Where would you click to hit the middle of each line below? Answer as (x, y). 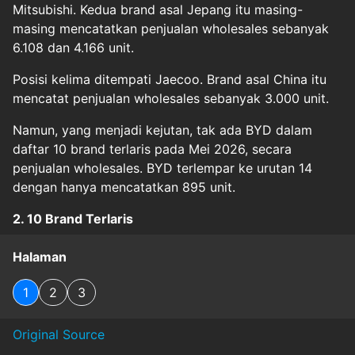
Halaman (40, 257)
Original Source (59, 334)
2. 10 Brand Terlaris (73, 219)
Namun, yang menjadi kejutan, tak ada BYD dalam (162, 130)
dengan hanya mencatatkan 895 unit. (126, 187)
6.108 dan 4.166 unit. (75, 48)
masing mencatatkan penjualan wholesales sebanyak (171, 29)
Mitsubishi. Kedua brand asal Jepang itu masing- (158, 10)
